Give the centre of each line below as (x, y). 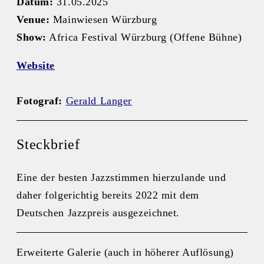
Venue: (33, 19)
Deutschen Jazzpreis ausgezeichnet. (98, 212)
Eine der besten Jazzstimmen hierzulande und (121, 177)
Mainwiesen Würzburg (103, 19)
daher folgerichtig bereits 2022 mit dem (108, 195)
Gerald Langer (99, 100)
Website (36, 65)
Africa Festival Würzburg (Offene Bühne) (144, 37)
